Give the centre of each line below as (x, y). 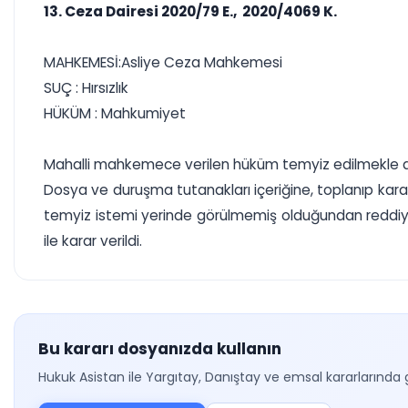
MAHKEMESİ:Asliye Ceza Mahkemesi (163, 62)
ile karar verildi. (93, 241)
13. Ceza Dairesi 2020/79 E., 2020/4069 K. (190, 11)
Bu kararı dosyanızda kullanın (160, 349)
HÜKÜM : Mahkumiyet (115, 113)
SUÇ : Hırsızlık (86, 88)
